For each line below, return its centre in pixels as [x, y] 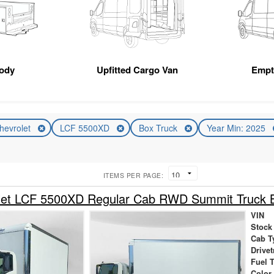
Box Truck [159, 128]
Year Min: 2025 [237, 128]
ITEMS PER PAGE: [133, 176]
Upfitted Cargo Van [138, 70]
